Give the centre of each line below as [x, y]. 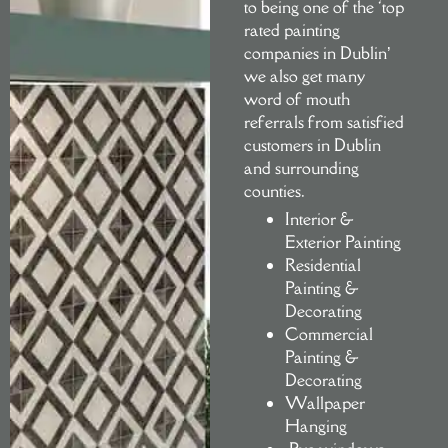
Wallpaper [324, 402]
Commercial [328, 333]
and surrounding [301, 167]
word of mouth [296, 98]
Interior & [319, 218]
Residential [322, 264]
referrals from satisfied [323, 121]
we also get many [304, 75]
